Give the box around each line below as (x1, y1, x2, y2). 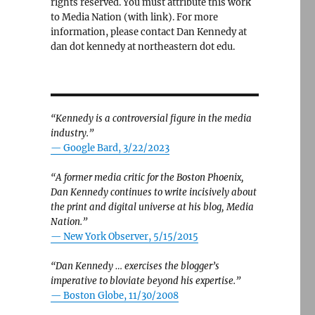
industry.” (50, 127, 94, 139)
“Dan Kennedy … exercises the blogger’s (50, 260, 219, 272)
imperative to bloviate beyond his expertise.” (50, 275, 240, 287)
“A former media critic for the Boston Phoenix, (50, 172, 244, 184)
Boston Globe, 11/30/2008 (63, 290, 179, 302)
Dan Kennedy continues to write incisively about (50, 186, 257, 198)
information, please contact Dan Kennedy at (50, 26, 247, 38)
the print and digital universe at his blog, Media (50, 201, 254, 213)
